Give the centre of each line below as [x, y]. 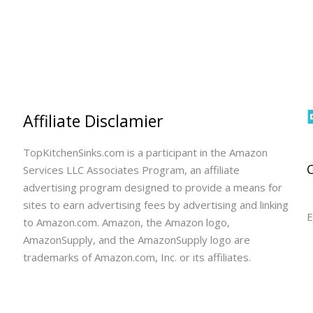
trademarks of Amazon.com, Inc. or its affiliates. [137, 257]
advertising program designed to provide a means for [152, 187]
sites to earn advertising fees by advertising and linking [155, 204]
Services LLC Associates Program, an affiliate [131, 169]
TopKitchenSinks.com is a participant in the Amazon [145, 152]
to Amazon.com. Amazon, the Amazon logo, [126, 222]
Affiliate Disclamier [93, 121]
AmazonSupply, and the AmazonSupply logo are [136, 239]
